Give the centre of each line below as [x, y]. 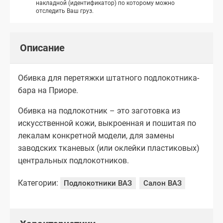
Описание [42, 48]
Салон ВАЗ [162, 183]
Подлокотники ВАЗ [98, 183]
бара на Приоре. [48, 90]
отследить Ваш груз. [65, 11]
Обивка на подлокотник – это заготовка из [99, 111]
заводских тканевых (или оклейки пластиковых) [109, 148]
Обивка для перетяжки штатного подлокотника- [109, 78]
